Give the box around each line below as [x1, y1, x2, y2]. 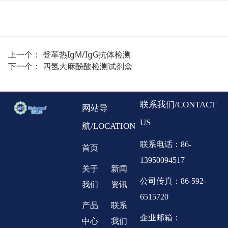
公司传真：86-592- [139, 176, 206, 185]
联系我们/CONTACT [139, 99, 216, 109]
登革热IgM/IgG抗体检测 [42, 48, 131, 60]
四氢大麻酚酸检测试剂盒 [42, 60, 132, 72]
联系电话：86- [139, 139, 191, 149]
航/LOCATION [81, 121, 135, 131]
